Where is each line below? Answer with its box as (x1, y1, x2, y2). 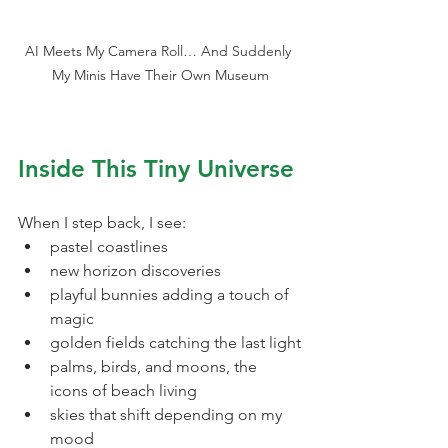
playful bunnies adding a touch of (50, 285, 293, 305)
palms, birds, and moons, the (50, 357, 261, 377)
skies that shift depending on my (50, 405, 286, 425)
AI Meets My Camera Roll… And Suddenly (25, 42, 295, 61)
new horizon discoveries (50, 261, 221, 281)
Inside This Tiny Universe (18, 154, 294, 184)
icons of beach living (50, 381, 197, 401)
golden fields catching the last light (50, 333, 301, 353)
